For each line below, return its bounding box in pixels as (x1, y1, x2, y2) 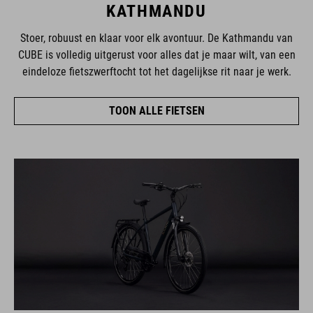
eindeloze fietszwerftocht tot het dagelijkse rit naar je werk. (22, 64, 291, 78)
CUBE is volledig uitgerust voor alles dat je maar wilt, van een (17, 48, 296, 61)
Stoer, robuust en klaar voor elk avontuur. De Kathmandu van (20, 31, 293, 45)
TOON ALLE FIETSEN (108, 103, 205, 117)
